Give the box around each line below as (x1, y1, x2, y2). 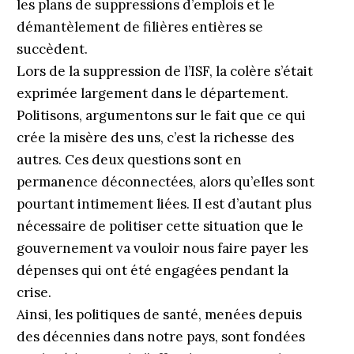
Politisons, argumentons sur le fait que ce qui (16, 107, 306, 124)
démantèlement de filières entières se (16, 18, 263, 36)
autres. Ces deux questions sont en (16, 151, 242, 168)
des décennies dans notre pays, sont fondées (16, 328, 305, 345)
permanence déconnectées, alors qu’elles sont (16, 173, 314, 190)
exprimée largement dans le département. (16, 85, 288, 102)
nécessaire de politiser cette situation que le (16, 217, 303, 235)
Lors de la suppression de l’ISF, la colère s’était (16, 62, 313, 80)
